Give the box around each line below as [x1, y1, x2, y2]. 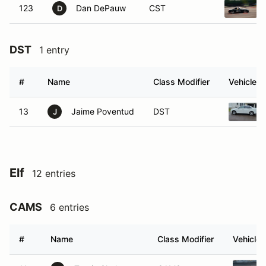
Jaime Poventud [71, 106, 134, 116]
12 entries [32, 167, 75, 179]
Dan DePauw [76, 3, 126, 13]
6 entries [50, 201, 89, 213]
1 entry [39, 44, 69, 56]
